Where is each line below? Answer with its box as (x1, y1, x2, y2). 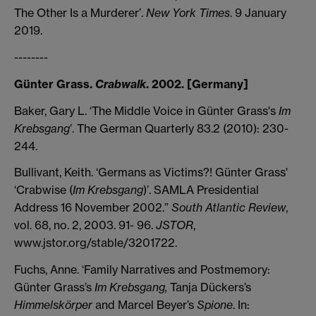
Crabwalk (95, 76, 146, 91)
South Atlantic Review (171, 200, 286, 215)
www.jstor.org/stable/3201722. (14, 236, 177, 250)
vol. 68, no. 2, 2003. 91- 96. (14, 218, 156, 233)
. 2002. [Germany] (146, 76, 248, 91)
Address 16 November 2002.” (14, 200, 171, 215)
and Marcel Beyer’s (92, 298, 197, 312)
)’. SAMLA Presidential (143, 183, 259, 197)
